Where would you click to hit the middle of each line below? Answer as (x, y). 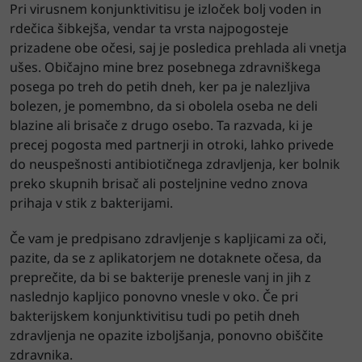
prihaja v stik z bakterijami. (91, 202)
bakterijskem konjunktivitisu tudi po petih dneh (155, 316)
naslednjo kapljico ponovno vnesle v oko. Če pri (154, 296)
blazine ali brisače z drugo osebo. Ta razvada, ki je (161, 125)
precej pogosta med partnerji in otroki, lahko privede (172, 144)
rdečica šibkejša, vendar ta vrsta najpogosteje (149, 28)
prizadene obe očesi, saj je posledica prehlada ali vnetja (178, 47)
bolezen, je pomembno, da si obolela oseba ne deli (164, 105)
